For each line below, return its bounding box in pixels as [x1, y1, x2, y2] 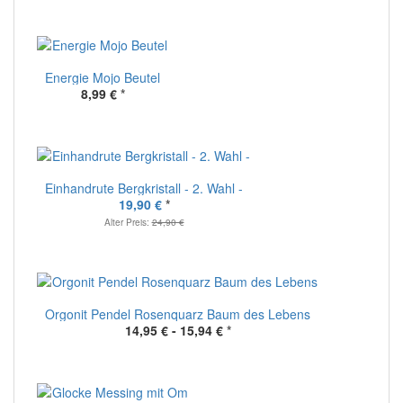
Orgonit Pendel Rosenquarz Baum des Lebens [45, 305, 310, 324]
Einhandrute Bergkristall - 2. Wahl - [45, 179, 243, 198]
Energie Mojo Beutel [45, 68, 160, 87]
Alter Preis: [103, 215, 152, 229]
